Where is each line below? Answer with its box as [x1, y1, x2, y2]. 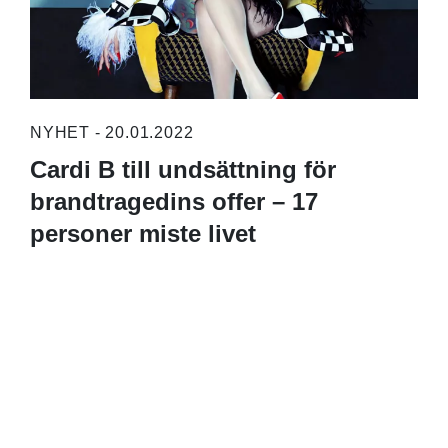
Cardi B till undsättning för [29, 156, 336, 184]
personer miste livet [29, 220, 256, 248]
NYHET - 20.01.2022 [29, 124, 194, 142]
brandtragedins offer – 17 [29, 188, 318, 216]
